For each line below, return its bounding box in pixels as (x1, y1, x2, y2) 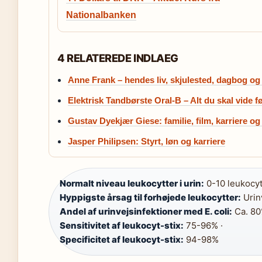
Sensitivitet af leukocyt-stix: (60, 220, 184, 231)
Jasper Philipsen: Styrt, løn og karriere (68, 136, 225, 146)
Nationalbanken (66, 10, 136, 20)
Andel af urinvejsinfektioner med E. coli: (60, 206, 232, 217)
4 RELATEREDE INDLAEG (57, 51, 178, 64)
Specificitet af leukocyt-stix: (60, 234, 184, 245)
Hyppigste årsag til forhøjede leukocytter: (60, 192, 241, 203)
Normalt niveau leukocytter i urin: (60, 178, 204, 189)
